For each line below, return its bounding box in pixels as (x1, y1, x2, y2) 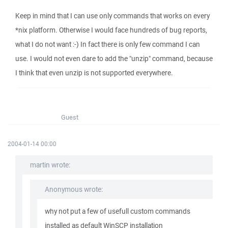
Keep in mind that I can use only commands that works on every (15, 11, 210, 20)
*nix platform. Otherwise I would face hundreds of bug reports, (15, 25, 207, 35)
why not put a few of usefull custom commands (45, 207, 190, 216)
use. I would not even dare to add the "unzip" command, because (15, 54, 213, 63)
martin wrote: (30, 160, 70, 169)
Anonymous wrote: (45, 185, 103, 194)
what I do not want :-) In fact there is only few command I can (15, 40, 200, 49)
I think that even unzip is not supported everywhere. (15, 68, 173, 77)
